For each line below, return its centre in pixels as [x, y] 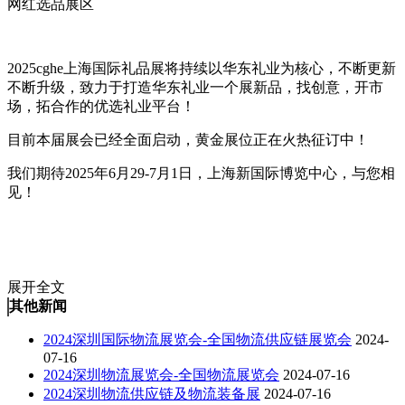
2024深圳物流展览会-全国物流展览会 [161, 374]
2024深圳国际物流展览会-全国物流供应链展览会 [198, 339]
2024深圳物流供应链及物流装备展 [152, 393]
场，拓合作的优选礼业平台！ [101, 106]
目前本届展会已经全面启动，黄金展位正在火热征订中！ [188, 139]
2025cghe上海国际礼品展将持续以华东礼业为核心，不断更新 [202, 68]
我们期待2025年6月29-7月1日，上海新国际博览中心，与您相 [201, 173]
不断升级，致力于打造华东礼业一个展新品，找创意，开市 [195, 87]
